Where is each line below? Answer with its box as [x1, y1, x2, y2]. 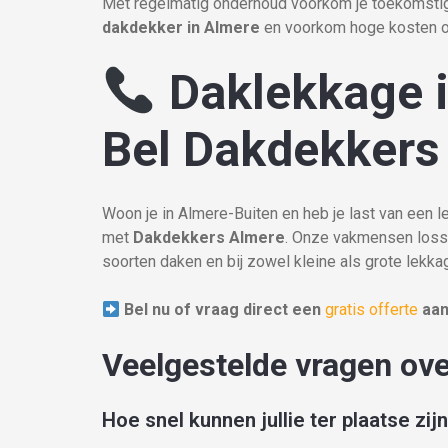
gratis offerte [325, 300, 419, 319]
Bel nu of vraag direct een [124, 300, 326, 319]
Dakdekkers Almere [133, 228, 285, 247]
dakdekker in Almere [102, 18, 260, 37]
